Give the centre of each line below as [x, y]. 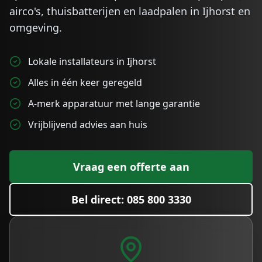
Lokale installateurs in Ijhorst [92, 61]
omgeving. [36, 27]
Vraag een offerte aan [131, 167]
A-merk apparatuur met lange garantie [114, 104]
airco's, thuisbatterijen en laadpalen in [106, 11]
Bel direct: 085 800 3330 [131, 199]
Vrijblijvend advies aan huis [88, 125]
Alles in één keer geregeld [85, 82]
